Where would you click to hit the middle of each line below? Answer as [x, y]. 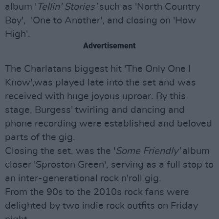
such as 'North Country [148, 7]
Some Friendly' [148, 151]
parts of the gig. [40, 137]
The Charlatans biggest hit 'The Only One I [98, 69]
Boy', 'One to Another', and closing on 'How [100, 20]
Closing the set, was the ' [60, 151]
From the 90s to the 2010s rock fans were [97, 192]
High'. [18, 34]
